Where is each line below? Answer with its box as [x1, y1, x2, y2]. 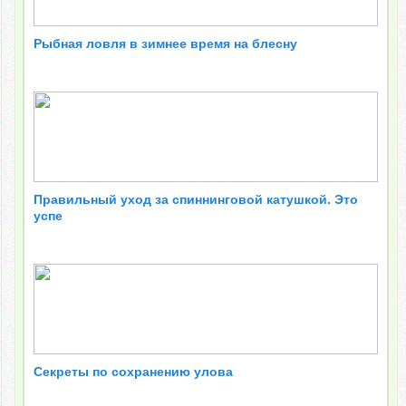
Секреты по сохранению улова [34, 364, 234, 380]
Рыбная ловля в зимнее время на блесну [34, 36, 298, 52]
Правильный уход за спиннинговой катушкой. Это [34, 192, 359, 208]
